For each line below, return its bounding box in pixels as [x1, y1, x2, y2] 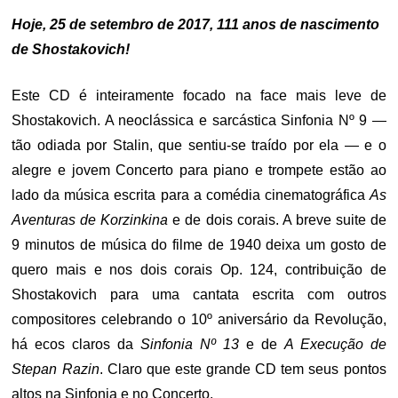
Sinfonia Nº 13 [140, 337, 239, 352]
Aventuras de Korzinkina [12, 212, 169, 227]
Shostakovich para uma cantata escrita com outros [12, 287, 386, 302]
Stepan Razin [12, 362, 99, 377]
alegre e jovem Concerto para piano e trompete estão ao [12, 163, 386, 178]
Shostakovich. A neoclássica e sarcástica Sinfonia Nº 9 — [12, 113, 386, 128]
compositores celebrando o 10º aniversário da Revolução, [12, 312, 386, 327]
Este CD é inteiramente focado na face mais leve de [12, 88, 386, 103]
